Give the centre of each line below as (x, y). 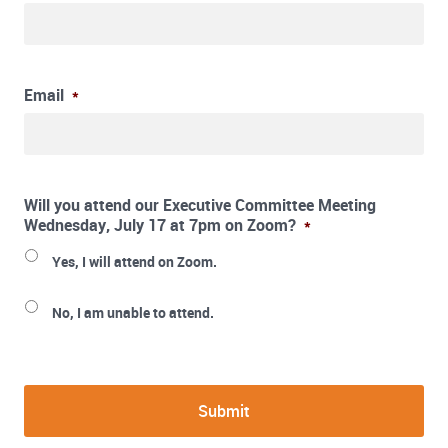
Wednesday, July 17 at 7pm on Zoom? (160, 225)
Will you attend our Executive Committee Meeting (200, 205)
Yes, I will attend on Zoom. (134, 262)
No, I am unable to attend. (133, 313)
